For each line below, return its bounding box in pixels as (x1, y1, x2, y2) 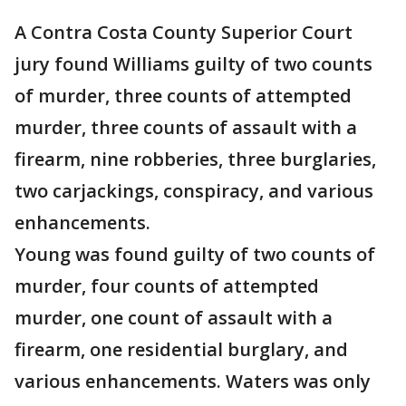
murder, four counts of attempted (14, 274, 319, 298)
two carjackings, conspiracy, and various (14, 179, 373, 203)
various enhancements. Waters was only (14, 369, 371, 393)
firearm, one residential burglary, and (14, 337, 348, 362)
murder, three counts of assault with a (14, 115, 357, 140)
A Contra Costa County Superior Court (14, 20, 353, 44)
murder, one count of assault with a (14, 305, 333, 330)
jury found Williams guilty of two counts (14, 52, 372, 76)
